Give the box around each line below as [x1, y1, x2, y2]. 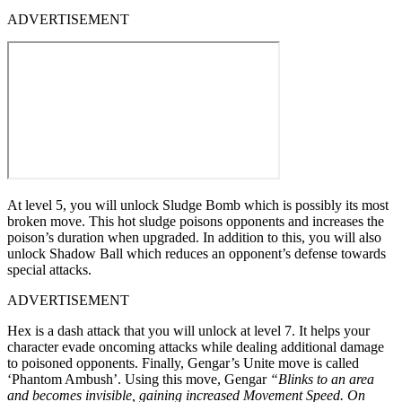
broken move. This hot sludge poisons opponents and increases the [7, 213, 384, 229]
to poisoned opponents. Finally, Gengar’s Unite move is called [7, 354, 359, 371]
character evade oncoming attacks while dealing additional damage [7, 338, 384, 354]
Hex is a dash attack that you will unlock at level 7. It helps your [7, 322, 370, 338]
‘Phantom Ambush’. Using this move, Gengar [7, 371, 270, 387]
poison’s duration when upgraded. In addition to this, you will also [7, 229, 381, 245]
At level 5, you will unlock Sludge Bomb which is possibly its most [7, 197, 389, 213]
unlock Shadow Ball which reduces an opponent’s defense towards [7, 245, 386, 261]
